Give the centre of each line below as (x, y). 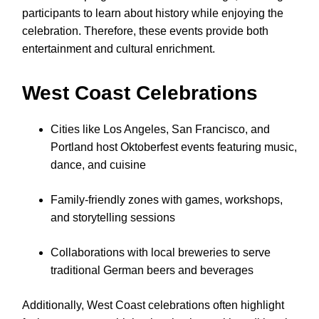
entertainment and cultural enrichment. (119, 49)
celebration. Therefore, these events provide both (145, 31)
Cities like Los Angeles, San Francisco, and (160, 130)
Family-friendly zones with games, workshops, (167, 200)
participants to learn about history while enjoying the (153, 14)
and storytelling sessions (113, 218)
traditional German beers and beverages (152, 271)
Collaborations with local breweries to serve (161, 253)
